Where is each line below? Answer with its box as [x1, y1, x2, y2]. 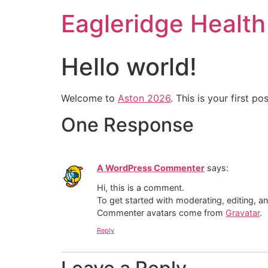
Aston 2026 [118, 92, 170, 104]
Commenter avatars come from [97, 207, 226, 218]
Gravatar [226, 207, 260, 218]
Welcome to [61, 92, 118, 104]
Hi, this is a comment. [97, 182, 184, 193]
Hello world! [61, 52, 197, 81]
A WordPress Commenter [97, 163, 205, 173]
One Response [61, 113, 194, 137]
